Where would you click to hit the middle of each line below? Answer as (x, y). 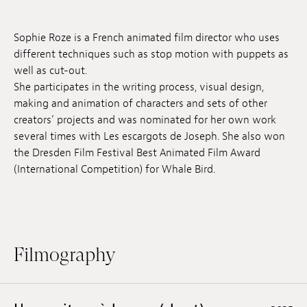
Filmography (64, 255)
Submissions (38, 48)
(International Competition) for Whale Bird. (114, 170)
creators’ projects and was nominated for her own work (145, 120)
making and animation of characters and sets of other (140, 104)
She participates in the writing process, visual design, (139, 87)
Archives (29, 78)
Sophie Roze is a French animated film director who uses (147, 38)
